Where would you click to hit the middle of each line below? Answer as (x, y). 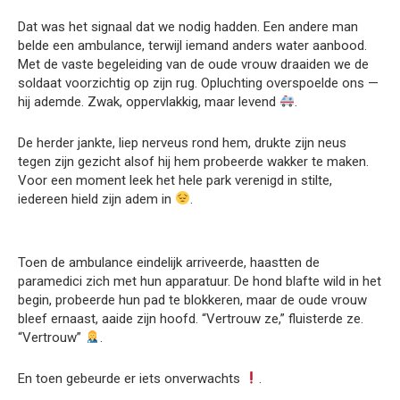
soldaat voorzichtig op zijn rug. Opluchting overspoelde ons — (198, 83)
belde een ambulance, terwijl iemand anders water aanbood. (192, 45)
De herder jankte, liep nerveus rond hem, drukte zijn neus (182, 142)
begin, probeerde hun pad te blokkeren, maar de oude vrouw (192, 300)
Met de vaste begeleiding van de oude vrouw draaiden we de (193, 64)
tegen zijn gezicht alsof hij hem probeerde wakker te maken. (193, 161)
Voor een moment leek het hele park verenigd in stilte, (175, 180)
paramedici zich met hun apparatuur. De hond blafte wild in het (200, 281)
